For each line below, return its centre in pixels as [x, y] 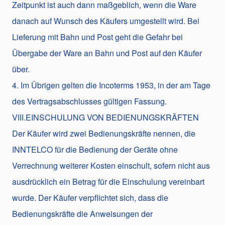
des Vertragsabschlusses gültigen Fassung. [89, 101]
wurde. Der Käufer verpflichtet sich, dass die [90, 197]
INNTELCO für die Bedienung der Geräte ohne [95, 149]
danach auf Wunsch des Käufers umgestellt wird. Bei [106, 21]
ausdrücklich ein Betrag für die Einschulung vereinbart [108, 181]
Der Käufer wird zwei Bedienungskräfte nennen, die [104, 133]
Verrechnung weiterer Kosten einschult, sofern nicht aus [111, 165]
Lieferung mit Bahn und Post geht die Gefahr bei [97, 37]
